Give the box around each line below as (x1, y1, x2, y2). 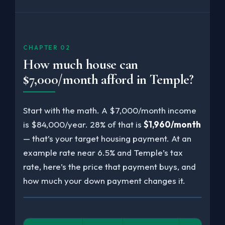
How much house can (23, 56, 139, 73)
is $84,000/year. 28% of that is (23, 119, 144, 130)
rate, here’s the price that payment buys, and (23, 161, 196, 172)
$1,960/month (144, 119, 201, 130)
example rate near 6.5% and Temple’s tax (23, 147, 183, 158)
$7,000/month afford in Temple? (23, 71, 194, 88)
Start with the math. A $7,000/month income (23, 105, 196, 116)
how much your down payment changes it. (23, 175, 185, 186)
